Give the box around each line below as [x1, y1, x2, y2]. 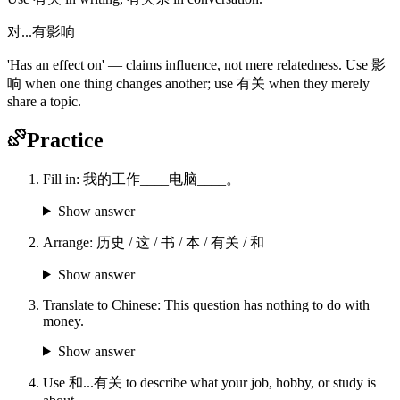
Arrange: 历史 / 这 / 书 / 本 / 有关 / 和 [43, 234, 264, 250]
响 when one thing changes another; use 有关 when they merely [7, 75, 370, 91]
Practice [27, 128, 104, 152]
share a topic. [7, 93, 81, 109]
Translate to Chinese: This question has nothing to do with [43, 296, 370, 312]
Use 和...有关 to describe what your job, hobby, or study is [43, 374, 376, 390]
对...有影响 [7, 23, 75, 39]
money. [43, 312, 84, 329]
